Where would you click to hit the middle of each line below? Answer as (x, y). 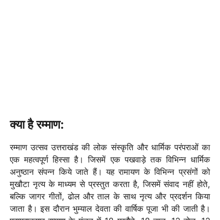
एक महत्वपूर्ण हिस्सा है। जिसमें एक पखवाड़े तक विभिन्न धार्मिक (110, 160)
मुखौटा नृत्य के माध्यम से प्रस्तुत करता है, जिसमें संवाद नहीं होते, (110, 184)
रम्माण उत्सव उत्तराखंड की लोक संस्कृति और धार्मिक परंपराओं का (110, 148)
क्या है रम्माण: (37, 125)
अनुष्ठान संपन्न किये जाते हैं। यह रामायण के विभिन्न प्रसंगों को (110, 172)
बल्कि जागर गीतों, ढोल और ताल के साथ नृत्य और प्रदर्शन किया (110, 197)
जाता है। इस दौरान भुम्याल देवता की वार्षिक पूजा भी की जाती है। (110, 209)
